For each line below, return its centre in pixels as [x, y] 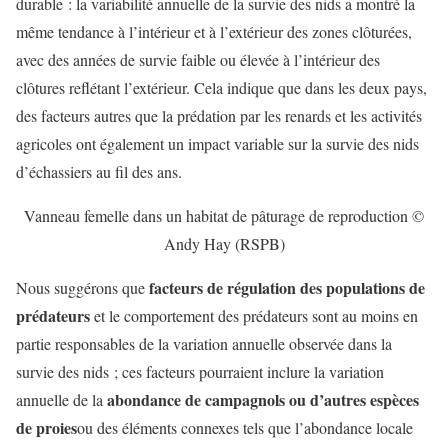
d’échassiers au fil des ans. [99, 171]
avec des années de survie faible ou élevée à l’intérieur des [198, 59]
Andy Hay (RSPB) [224, 243]
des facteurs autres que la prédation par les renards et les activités [219, 115]
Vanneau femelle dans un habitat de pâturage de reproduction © [224, 215]
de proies [46, 427]
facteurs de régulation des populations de [287, 287]
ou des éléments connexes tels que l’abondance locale [245, 427]
